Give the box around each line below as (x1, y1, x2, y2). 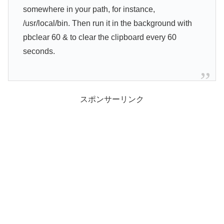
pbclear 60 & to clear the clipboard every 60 (22, 32, 176, 41)
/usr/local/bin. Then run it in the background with (22, 18, 192, 27)
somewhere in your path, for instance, (22, 4, 155, 13)
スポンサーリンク (80, 94, 144, 103)
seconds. (22, 46, 55, 55)
